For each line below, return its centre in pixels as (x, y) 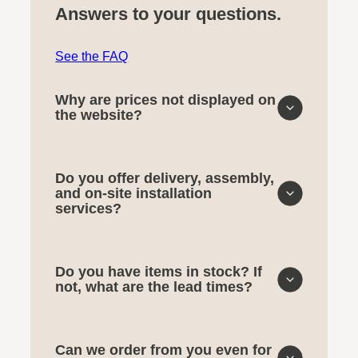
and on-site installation (134, 193)
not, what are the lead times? (154, 286)
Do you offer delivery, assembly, (165, 178)
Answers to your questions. (169, 14)
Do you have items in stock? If (159, 271)
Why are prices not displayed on (166, 99)
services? (89, 208)
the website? (99, 115)
